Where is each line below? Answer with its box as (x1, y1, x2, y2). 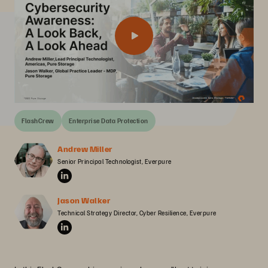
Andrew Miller (57, 144, 112, 154)
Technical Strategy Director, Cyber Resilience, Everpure (57, 209, 217, 217)
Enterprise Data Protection (68, 117, 148, 124)
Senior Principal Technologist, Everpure (57, 157, 172, 165)
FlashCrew (22, 117, 54, 124)
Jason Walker (57, 195, 110, 205)
